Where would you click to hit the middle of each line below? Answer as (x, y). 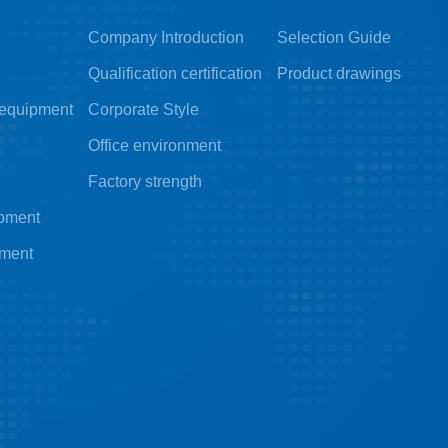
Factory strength (144, 181)
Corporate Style (143, 109)
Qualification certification (174, 73)
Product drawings (338, 73)
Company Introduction (165, 37)
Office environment (154, 145)
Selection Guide (333, 37)
